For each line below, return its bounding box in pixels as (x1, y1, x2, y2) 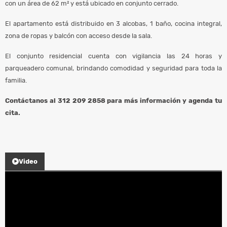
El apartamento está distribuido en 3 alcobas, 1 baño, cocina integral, (5, 19, 222, 27)
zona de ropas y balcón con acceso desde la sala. (5, 31, 152, 40)
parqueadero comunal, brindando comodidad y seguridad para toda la (5, 64, 222, 72)
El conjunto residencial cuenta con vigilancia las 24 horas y (5, 52, 222, 60)
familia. (5, 76, 27, 84)
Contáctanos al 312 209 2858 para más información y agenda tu (5, 96, 222, 104)
